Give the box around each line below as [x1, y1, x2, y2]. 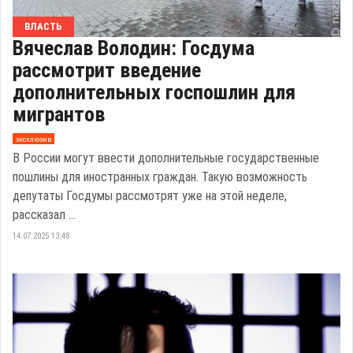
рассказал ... [13, 207, 76, 223]
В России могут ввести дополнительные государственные [13, 150, 319, 166]
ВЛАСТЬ [24, 20, 62, 33]
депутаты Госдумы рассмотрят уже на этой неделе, [13, 188, 287, 204]
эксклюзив [15, 134, 51, 143]
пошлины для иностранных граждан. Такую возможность [13, 169, 307, 185]
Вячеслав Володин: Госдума [13, 36, 255, 61]
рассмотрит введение [13, 58, 201, 83]
